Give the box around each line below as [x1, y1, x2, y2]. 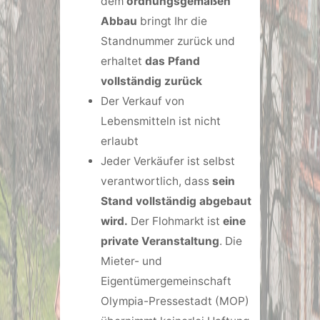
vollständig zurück [100, 74, 202, 89]
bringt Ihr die [139, 14, 207, 29]
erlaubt [100, 134, 139, 149]
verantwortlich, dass [100, 174, 212, 189]
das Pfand [144, 54, 200, 69]
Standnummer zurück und [100, 34, 235, 49]
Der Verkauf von [100, 94, 184, 109]
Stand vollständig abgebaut [100, 194, 251, 209]
